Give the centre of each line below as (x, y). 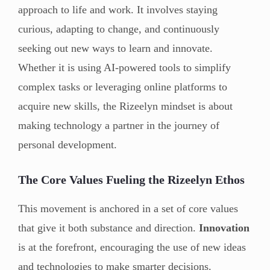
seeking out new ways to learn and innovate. (115, 48)
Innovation (224, 228)
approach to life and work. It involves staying (118, 9)
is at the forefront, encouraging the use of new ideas (132, 247)
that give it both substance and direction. (108, 228)
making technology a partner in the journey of (119, 125)
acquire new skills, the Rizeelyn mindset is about (125, 106)
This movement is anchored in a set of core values (128, 208)
